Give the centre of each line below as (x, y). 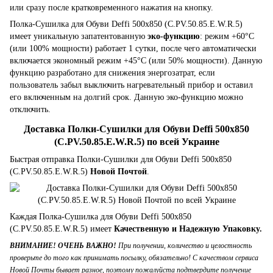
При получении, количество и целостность (184, 245)
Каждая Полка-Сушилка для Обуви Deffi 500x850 (101, 216)
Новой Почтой (119, 171)
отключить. (30, 110)
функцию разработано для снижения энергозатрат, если (112, 73)
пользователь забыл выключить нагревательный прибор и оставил (131, 85)
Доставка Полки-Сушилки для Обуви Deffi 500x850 (136, 129)
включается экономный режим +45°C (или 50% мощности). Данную (136, 61)
